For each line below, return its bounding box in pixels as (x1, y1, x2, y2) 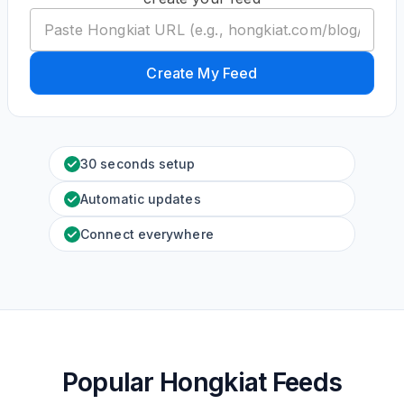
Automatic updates (80, 191, 201, 207)
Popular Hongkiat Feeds (61, 367, 343, 398)
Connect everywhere (80, 226, 214, 242)
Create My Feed (146, 64, 258, 82)
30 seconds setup (80, 156, 196, 171)
